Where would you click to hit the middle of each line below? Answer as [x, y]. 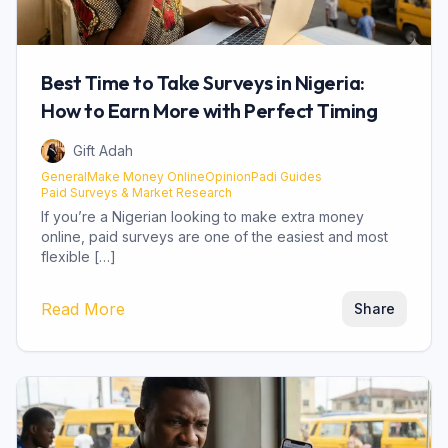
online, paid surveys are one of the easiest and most [214, 237]
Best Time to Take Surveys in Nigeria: [203, 83]
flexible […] [78, 257]
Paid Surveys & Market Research [136, 193]
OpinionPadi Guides [263, 177]
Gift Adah [103, 151]
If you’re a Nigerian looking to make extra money [202, 217]
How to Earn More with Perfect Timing [209, 111]
